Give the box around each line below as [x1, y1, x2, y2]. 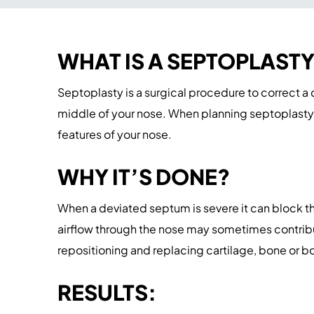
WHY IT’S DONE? [57, 163, 230, 190]
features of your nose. [57, 127, 172, 142]
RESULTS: [57, 279, 156, 306]
